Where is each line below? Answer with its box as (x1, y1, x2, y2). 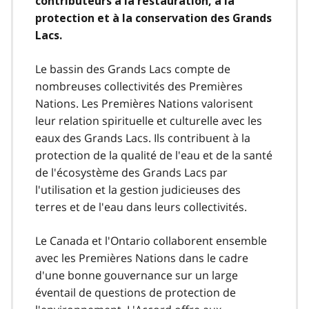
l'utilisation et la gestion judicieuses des (35, 181, 241, 197)
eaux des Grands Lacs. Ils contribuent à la (35, 130, 250, 146)
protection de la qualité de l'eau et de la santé (35, 147, 272, 163)
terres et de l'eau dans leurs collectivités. (35, 199, 247, 215)
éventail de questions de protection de (35, 284, 236, 300)
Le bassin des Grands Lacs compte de (35, 61, 230, 77)
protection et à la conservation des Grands (35, 11, 272, 25)
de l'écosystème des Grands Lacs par (35, 164, 228, 180)
